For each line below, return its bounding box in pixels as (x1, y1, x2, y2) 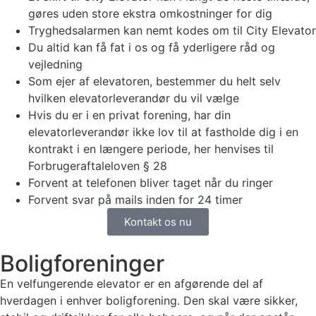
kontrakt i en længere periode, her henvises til (28, 142, 274, 156)
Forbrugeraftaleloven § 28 (28, 159, 167, 173)
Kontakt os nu (124, 215, 192, 229)
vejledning (28, 57, 83, 71)
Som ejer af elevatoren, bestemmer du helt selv (28, 74, 281, 88)
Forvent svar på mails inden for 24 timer (28, 193, 243, 207)
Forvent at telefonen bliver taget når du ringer (28, 176, 273, 190)
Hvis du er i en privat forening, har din (28, 108, 231, 122)
